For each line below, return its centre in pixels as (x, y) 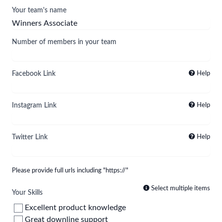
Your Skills (27, 193)
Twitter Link (30, 137)
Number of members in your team (64, 42)
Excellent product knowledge (74, 207)
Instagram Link (34, 105)
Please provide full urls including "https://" (70, 170)
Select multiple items (180, 188)
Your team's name (39, 10)
